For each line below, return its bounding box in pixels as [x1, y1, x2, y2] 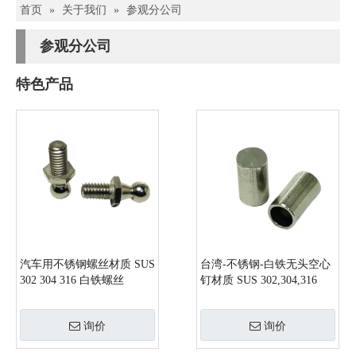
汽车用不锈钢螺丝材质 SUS [20, 257, 155, 270]
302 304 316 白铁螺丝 [20, 273, 124, 286]
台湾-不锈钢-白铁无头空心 [200, 257, 331, 270]
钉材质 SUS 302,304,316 [200, 273, 317, 286]
